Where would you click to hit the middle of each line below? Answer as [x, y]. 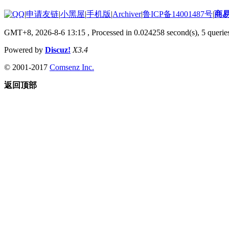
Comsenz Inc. [72, 67]
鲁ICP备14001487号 [178, 14]
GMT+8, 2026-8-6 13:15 [45, 32]
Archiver [127, 14]
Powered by [25, 50]
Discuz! [58, 50]
